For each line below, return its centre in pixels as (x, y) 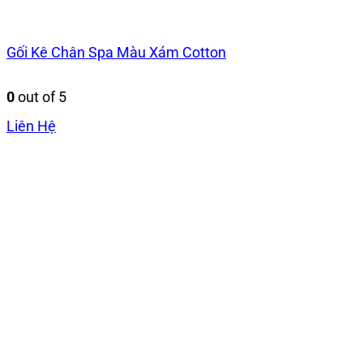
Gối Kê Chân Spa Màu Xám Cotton (116, 53)
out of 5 (41, 96)
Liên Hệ (31, 126)
